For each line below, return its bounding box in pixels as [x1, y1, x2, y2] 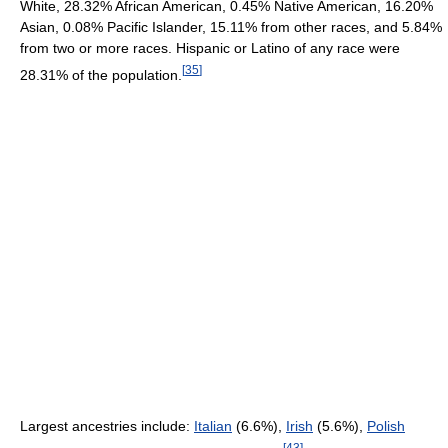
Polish [367, 418, 405, 435]
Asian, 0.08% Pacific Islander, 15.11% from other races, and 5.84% [20, 19, 442, 36]
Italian [194, 418, 232, 435]
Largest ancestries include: [20, 418, 194, 435]
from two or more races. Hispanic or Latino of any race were [20, 40, 400, 57]
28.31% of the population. [20, 67, 182, 84]
